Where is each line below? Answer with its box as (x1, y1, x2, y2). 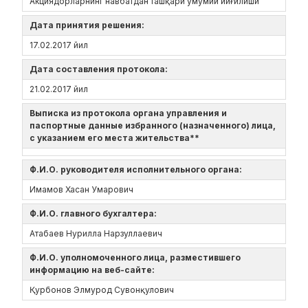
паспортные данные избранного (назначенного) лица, (30, 120, 276, 131)
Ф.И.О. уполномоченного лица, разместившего (30, 252, 241, 263)
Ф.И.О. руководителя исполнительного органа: (30, 164, 246, 175)
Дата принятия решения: (30, 20, 148, 30)
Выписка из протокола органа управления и (30, 108, 227, 118)
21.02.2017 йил (30, 84, 88, 94)
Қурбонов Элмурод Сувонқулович (30, 285, 174, 295)
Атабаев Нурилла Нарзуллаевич (30, 228, 162, 239)
